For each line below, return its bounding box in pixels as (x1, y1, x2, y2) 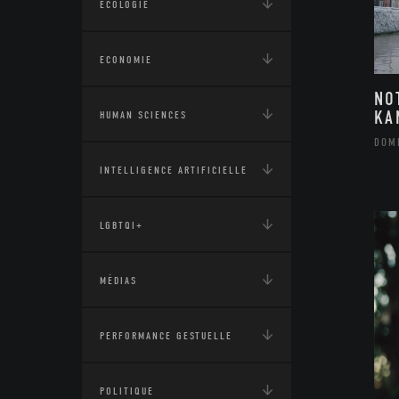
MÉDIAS (100, 274, 137, 287)
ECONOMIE (100, 53, 152, 66)
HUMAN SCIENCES (100, 109, 187, 121)
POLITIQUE (100, 385, 154, 397)
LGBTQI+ (100, 219, 143, 232)
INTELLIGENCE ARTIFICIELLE (100, 164, 248, 176)
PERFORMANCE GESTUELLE (100, 330, 232, 342)
